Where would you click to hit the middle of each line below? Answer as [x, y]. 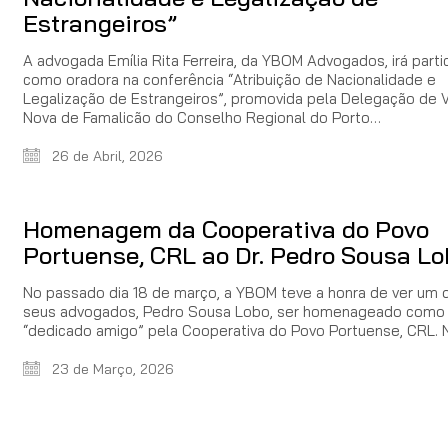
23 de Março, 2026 [111, 368]
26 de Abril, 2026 [105, 155]
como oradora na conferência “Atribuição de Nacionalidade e [229, 79]
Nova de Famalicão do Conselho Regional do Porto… [202, 117]
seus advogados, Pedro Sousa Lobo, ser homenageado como [234, 311]
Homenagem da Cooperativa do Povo [226, 228]
